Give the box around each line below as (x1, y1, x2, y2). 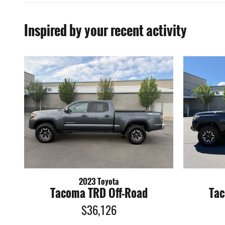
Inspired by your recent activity (24, 20, 187, 41)
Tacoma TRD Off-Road (50, 184, 148, 202)
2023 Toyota (78, 175, 119, 188)
